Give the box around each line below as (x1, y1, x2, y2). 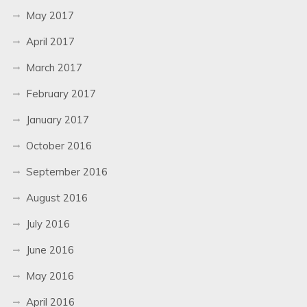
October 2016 (25, 138, 92, 152)
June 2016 (25, 243, 74, 256)
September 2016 (25, 164, 108, 178)
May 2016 (25, 269, 74, 282)
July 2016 (25, 217, 70, 230)
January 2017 (25, 112, 89, 126)
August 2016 (25, 191, 88, 204)
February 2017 (25, 86, 96, 100)
